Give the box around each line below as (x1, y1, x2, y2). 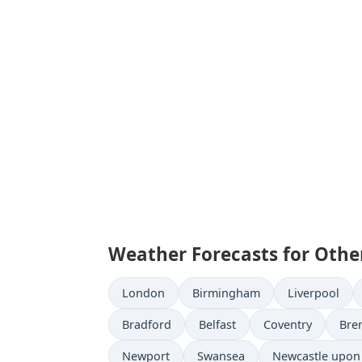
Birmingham (192, 285, 260, 301)
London (122, 285, 165, 301)
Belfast (199, 317, 236, 332)
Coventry (263, 317, 312, 332)
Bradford (122, 317, 171, 332)
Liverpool (288, 285, 339, 301)
